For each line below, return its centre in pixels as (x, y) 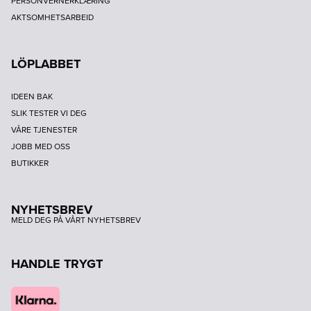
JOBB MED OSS (41, 146)
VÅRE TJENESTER (44, 129)
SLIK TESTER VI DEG (49, 113)
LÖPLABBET (46, 64)
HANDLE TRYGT (57, 263)
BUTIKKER (30, 163)
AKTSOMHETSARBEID (52, 17)
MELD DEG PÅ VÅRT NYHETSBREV (76, 220)
